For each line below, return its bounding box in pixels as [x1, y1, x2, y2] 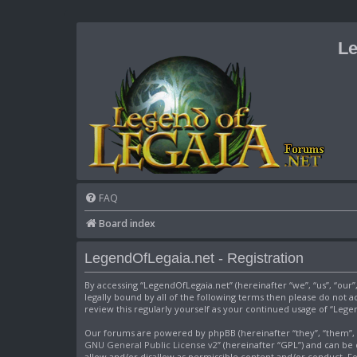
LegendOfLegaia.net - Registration [84, 249, 304, 266]
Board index [99, 217, 155, 230]
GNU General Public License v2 [84, 339, 218, 351]
